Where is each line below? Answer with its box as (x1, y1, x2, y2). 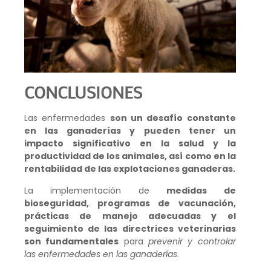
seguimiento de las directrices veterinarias (24, 222, 236, 235)
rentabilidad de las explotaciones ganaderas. (24, 163, 235, 175)
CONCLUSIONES (24, 81, 142, 103)
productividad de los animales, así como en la (24, 150, 236, 163)
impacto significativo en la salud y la (24, 137, 236, 150)
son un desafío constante (109, 112, 236, 125)
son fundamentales (24, 235, 119, 247)
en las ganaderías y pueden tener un (24, 125, 236, 137)
